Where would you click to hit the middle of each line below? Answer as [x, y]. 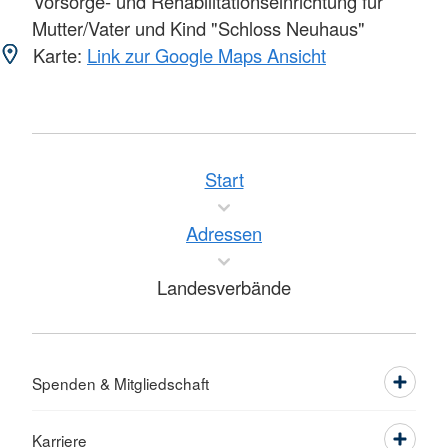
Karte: [57, 55]
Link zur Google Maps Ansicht [206, 55]
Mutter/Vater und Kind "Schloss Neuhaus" [198, 28]
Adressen [224, 233]
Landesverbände [224, 287]
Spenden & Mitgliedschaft [120, 383]
